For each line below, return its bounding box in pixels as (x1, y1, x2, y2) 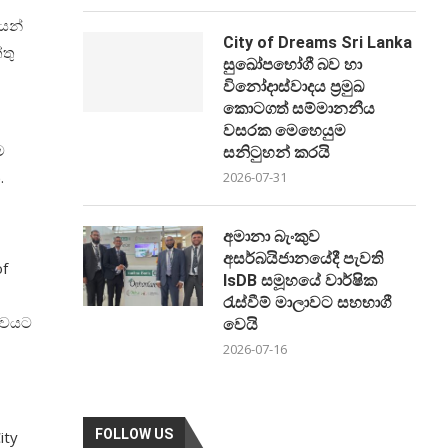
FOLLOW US (95, 425, 174, 442)
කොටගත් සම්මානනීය (223, 98, 376, 118)
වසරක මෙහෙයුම (223, 120, 347, 140)
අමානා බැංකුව (223, 226, 321, 246)
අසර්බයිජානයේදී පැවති (223, 248, 384, 268)
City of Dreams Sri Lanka (223, 32, 413, 52)
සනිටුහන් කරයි (223, 142, 331, 162)
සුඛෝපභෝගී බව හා (223, 54, 363, 74)
